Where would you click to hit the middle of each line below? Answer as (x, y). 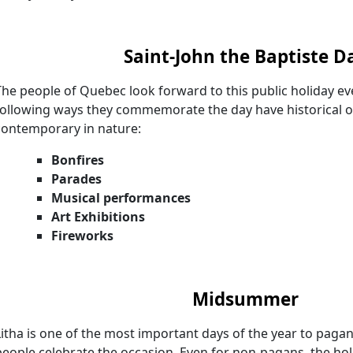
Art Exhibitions (98, 216)
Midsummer (246, 299)
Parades (76, 178)
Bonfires (78, 160)
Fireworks (82, 235)
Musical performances (121, 197)
